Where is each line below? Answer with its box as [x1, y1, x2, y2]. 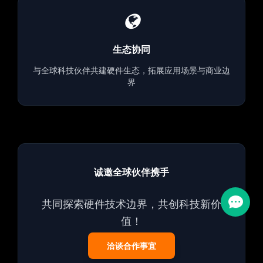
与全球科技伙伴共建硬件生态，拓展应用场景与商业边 [33, 65, 230, 75]
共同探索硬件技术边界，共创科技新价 [42, 197, 221, 210]
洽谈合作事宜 [107, 240, 156, 251]
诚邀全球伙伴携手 [94, 166, 169, 178]
